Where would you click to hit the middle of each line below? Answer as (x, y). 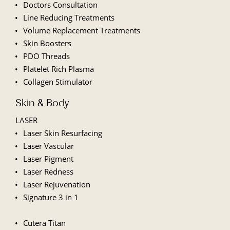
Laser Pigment (48, 159)
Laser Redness (48, 172)
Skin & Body (42, 103)
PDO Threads (46, 56)
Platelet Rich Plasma (58, 69)
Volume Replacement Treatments (81, 31)
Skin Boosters (47, 43)
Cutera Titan (44, 223)
